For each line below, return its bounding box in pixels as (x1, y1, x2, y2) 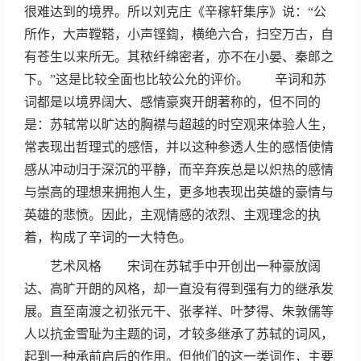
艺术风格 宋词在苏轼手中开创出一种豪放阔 (24, 259, 321, 273)
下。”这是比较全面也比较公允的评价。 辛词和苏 (24, 73, 326, 86)
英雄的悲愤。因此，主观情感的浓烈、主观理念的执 (24, 208, 321, 222)
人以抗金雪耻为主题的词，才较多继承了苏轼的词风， (24, 327, 334, 341)
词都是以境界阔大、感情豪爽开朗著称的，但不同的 (24, 95, 321, 109)
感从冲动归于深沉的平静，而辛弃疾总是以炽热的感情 (24, 163, 334, 176)
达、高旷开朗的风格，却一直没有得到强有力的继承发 (24, 282, 334, 296)
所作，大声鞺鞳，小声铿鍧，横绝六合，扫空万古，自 (24, 27, 334, 41)
